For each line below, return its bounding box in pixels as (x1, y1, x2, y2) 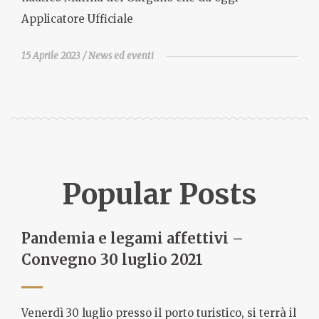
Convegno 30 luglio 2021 (21, 250, 203, 268)
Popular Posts (62, 177, 257, 213)
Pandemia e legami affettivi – (21, 229, 244, 247)
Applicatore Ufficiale (21, 11, 133, 26)
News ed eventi (88, 50, 154, 63)
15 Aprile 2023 (21, 50, 80, 63)
